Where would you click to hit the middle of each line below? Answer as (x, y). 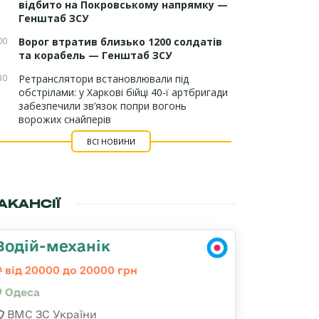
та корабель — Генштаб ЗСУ (95, 55)
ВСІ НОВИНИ (111, 141)
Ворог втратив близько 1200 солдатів (120, 42)
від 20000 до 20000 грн (70, 270)
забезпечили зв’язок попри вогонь (103, 106)
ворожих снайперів (65, 119)
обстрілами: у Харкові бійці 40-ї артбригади (123, 92)
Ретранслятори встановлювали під (104, 79)
